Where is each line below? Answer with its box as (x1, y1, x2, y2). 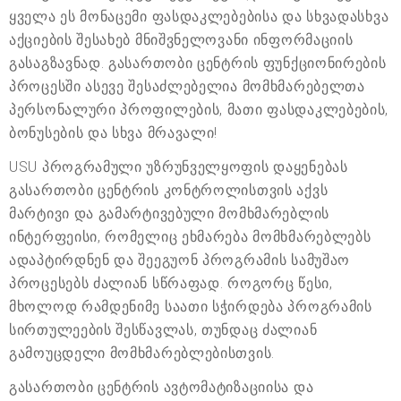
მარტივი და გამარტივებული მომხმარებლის (9, 204, 329, 222)
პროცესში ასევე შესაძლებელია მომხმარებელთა (9, 77, 365, 95)
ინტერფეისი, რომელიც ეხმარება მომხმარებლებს (9, 227, 371, 245)
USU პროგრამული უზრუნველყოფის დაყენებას (9, 158, 348, 175)
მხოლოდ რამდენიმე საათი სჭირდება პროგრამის (9, 297, 372, 315)
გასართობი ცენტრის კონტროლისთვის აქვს (9, 181, 328, 199)
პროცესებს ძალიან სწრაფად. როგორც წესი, (9, 274, 333, 292)
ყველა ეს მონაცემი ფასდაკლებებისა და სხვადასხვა (9, 7, 389, 25)
